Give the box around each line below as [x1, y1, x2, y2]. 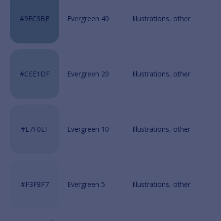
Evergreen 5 [67, 180, 105, 189]
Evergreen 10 [67, 124, 109, 134]
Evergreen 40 [67, 14, 109, 23]
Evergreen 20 [67, 69, 109, 78]
